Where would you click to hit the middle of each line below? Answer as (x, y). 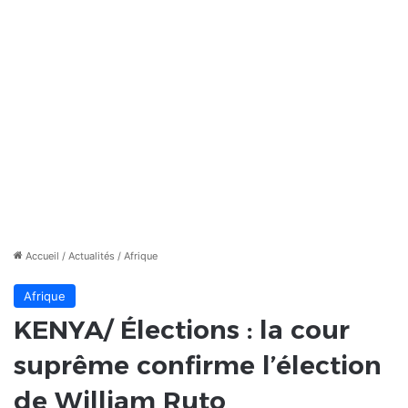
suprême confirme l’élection (198, 366)
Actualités (92, 256)
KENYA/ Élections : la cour (182, 330)
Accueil (41, 256)
